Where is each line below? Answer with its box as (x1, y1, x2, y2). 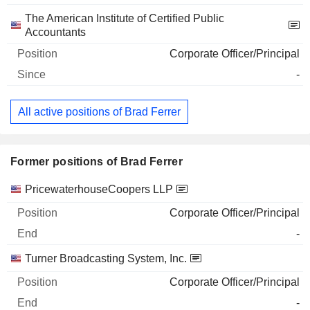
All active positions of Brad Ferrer (18, 105, 181, 118)
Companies (10, 183, 66, 195)
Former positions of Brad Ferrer (10, 156, 183, 168)
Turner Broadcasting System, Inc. (25, 253, 187, 265)
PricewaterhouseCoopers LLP (25, 183, 173, 196)
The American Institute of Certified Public (25, 12, 224, 24)
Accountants (25, 26, 86, 38)
